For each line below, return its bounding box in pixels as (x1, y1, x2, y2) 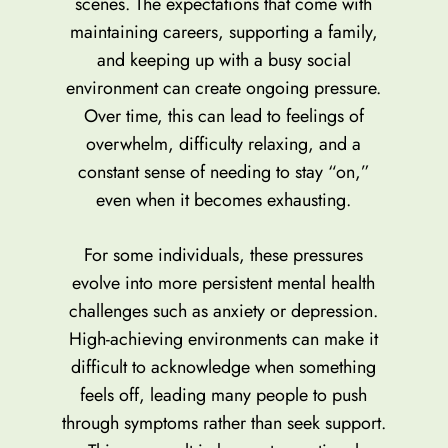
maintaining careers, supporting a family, (69, 18, 378, 45)
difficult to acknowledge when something (71, 353, 377, 380)
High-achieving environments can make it (69, 325, 379, 352)
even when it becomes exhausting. (96, 186, 352, 213)
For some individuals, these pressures (84, 241, 364, 268)
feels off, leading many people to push (80, 381, 368, 408)
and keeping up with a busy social (96, 46, 351, 73)
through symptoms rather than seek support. (61, 409, 386, 436)
